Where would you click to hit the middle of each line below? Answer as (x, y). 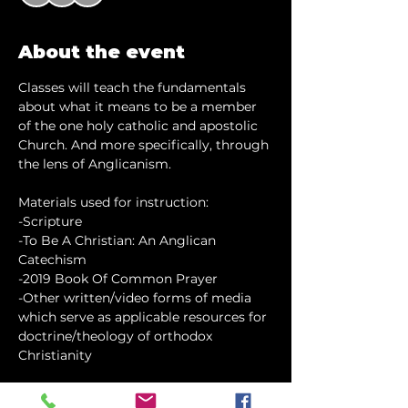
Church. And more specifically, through (145, 145)
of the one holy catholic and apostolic (140, 126)
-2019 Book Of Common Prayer (118, 279)
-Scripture (50, 221)
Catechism (52, 260)
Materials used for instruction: (113, 202)
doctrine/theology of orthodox (117, 336)
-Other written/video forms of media (137, 298)
